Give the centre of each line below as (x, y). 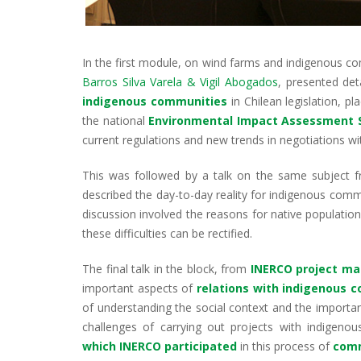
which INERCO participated (160, 346)
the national (116, 120)
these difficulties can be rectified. (167, 233)
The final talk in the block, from (166, 268)
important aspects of (139, 288)
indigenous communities (155, 101)
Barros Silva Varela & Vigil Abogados (180, 81)
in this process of (285, 346)
